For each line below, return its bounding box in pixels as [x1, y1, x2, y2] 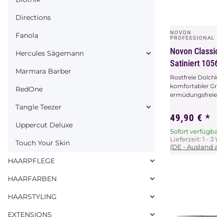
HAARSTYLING [8, 192, 57, 201]
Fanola [15, 31, 38, 40]
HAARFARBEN [8, 174, 57, 183]
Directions [15, 13, 51, 22]
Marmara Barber [15, 66, 71, 76]
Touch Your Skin [15, 138, 70, 147]
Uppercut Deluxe [15, 120, 73, 129]
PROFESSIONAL [170, 34, 215, 41]
